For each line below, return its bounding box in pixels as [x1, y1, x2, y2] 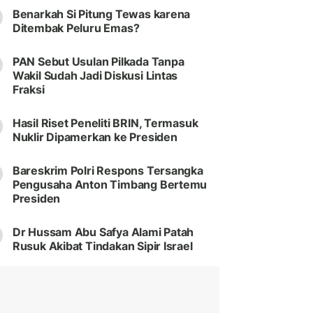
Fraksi [12, 82, 45, 97]
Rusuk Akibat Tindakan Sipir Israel [12, 239, 193, 254]
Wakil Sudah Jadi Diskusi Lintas [12, 68, 178, 83]
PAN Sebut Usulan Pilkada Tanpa [12, 54, 184, 69]
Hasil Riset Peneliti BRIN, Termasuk [12, 116, 198, 131]
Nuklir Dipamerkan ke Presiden [12, 130, 177, 145]
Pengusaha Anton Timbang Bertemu [12, 177, 208, 192]
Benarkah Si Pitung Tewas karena [12, 7, 191, 22]
